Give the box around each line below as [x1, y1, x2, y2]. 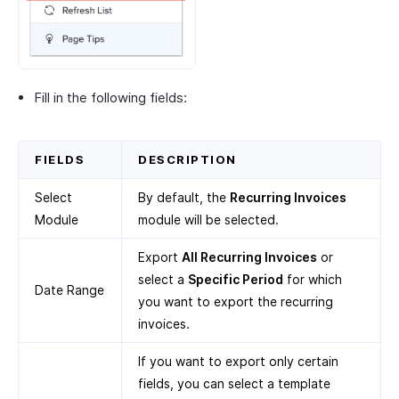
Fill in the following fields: [34, 89, 187, 107]
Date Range [35, 282, 104, 298]
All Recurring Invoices [182, 249, 317, 265]
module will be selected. [138, 212, 279, 228]
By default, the [138, 190, 230, 206]
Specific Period [188, 272, 283, 288]
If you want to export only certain [138, 354, 338, 370]
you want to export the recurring [138, 294, 333, 310]
